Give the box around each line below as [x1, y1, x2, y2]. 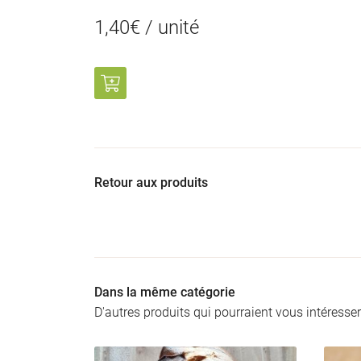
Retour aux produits [94, 175, 208, 190]
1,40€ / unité [94, 16, 199, 39]
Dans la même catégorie [94, 284, 235, 300]
